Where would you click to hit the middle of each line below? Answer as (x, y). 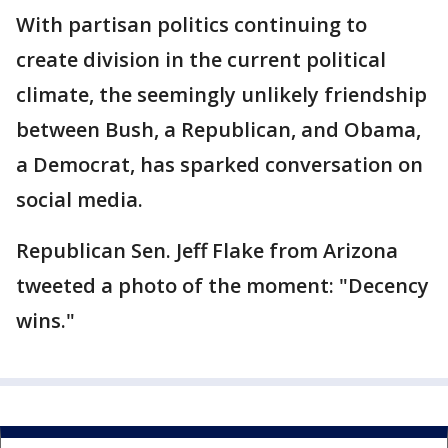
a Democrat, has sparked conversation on (219, 164)
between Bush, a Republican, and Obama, (218, 129)
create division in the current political (201, 59)
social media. (79, 199)
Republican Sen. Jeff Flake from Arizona (207, 250)
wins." (45, 320)
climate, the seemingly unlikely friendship (221, 94)
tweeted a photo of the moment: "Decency (222, 285)
